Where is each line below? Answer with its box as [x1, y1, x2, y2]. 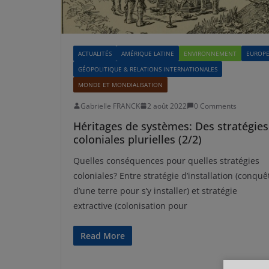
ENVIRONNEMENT [184, 49, 237, 58]
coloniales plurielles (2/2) [73, 131, 202, 147]
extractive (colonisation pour [73, 199, 187, 211]
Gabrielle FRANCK [80, 100, 140, 111]
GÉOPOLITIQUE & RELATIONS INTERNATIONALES [78, 64, 217, 73]
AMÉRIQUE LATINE [121, 49, 174, 58]
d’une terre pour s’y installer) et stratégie [73, 184, 237, 196]
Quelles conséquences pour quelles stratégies [73, 154, 259, 166]
